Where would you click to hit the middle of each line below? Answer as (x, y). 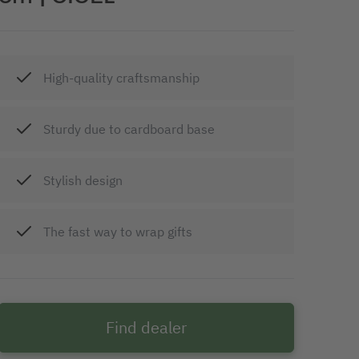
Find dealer (146, 327)
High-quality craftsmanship (121, 77)
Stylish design (83, 180)
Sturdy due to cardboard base (129, 129)
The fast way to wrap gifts (117, 231)
